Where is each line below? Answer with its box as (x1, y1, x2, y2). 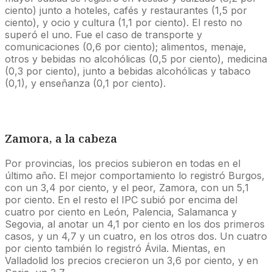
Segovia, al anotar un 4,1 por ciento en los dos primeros (5, 217, 265, 230)
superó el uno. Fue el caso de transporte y (5, 29, 202, 41)
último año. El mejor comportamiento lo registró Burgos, (5, 169, 265, 182)
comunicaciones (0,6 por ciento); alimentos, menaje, (5, 41, 246, 53)
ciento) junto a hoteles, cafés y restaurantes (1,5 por (5, 4, 247, 17)
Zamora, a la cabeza (5, 131, 117, 146)
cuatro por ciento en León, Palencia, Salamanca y (5, 205, 237, 218)
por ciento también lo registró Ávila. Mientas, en (5, 242, 225, 254)
